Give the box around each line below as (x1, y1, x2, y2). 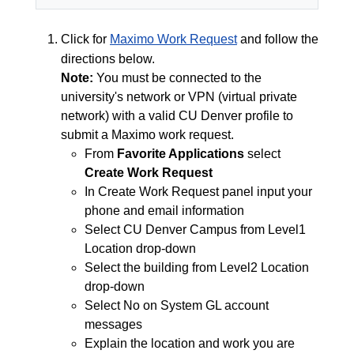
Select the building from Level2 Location (85, 261, 309, 274)
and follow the (237, 32, 318, 46)
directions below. (61, 52, 155, 66)
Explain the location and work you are (85, 337, 295, 350)
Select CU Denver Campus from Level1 (85, 223, 306, 236)
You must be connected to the (93, 71, 262, 85)
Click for (61, 32, 110, 46)
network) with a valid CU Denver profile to (61, 109, 293, 122)
